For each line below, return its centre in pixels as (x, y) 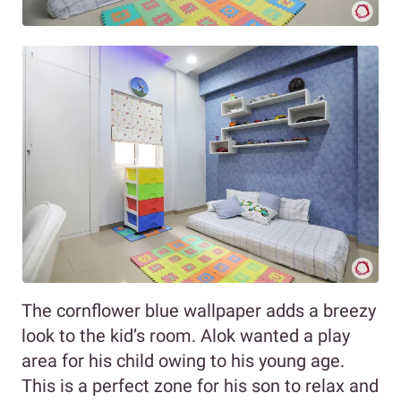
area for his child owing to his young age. (183, 361)
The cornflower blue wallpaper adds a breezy (199, 311)
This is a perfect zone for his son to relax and (200, 386)
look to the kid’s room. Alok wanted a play (186, 336)
